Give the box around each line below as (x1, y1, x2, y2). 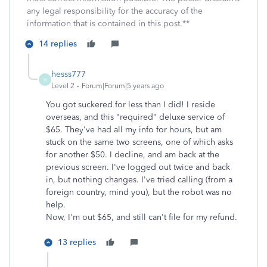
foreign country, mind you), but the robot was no (46, 187, 232, 197)
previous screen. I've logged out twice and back (46, 162, 230, 172)
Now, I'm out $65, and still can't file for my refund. (46, 212, 237, 222)
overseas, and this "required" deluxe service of (46, 112, 225, 122)
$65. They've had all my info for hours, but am (46, 125, 222, 135)
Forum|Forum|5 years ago (82, 82, 164, 90)
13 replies (58, 237, 96, 247)
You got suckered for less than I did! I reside (46, 100, 215, 110)
